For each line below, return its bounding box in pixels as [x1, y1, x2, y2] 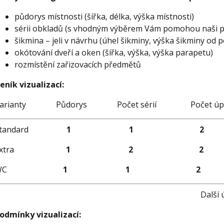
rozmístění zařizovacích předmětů [14, 59, 141, 70]
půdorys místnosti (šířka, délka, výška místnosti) [14, 11, 194, 22]
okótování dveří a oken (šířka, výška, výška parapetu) [14, 47, 213, 58]
